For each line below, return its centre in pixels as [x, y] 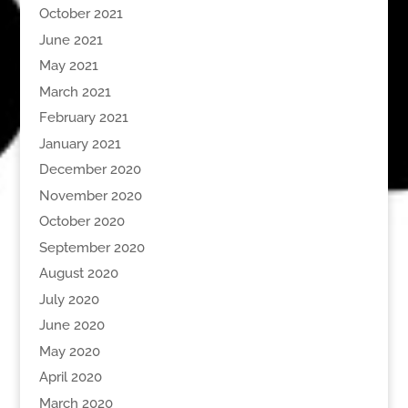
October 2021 [81, 14]
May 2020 [69, 351]
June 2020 [71, 326]
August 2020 [78, 274]
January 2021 [80, 143]
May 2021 [68, 66]
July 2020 [69, 299]
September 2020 [92, 247]
